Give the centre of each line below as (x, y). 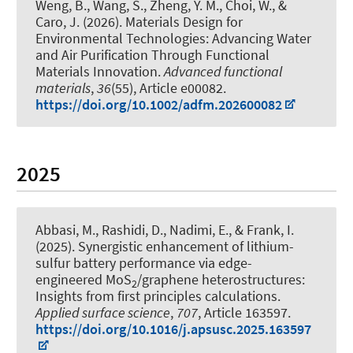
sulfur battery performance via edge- (144, 263)
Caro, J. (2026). (80, 21)
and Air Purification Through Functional (152, 54)
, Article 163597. (244, 313)
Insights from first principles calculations (156, 296)
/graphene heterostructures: (221, 280)
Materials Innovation (97, 71)
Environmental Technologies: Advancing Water (173, 38)
